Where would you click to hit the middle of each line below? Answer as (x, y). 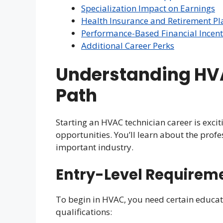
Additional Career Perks (128, 45)
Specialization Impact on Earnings (148, 8)
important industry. (95, 147)
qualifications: (84, 212)
